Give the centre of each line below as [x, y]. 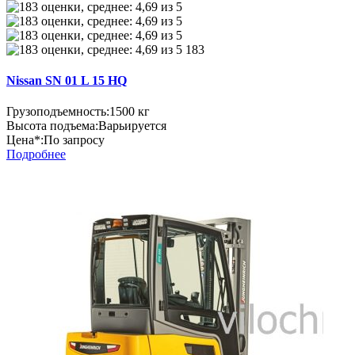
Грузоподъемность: [58, 112]
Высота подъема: [52, 126]
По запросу [74, 140]
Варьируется [132, 126]
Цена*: [25, 140]
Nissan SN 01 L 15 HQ [67, 81]
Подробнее [36, 155]
